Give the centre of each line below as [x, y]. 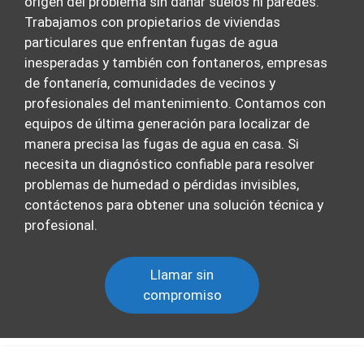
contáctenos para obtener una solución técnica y [174, 205]
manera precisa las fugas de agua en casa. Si [162, 144]
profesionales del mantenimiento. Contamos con [175, 103]
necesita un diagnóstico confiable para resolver [169, 164]
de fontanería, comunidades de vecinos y [150, 83]
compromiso [182, 295]
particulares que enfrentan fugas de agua [151, 42]
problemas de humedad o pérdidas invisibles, [162, 184]
